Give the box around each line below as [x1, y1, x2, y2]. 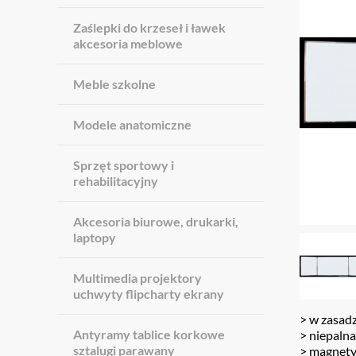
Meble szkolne [73, 76, 156, 91]
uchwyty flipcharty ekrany [73, 286, 224, 301]
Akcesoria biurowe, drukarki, [73, 214, 238, 229]
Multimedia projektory [73, 270, 202, 285]
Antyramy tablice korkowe [73, 327, 225, 342]
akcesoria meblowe [73, 36, 183, 51]
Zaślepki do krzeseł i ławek [73, 20, 226, 35]
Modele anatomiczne [73, 117, 192, 132]
